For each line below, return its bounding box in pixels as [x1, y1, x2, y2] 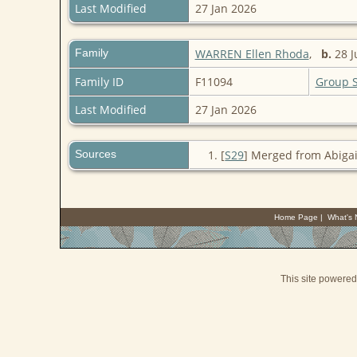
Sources [74, 147, 120, 161]
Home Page [273, 213, 318, 222]
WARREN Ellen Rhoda [194, 46, 309, 62]
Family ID [74, 74, 124, 90]
